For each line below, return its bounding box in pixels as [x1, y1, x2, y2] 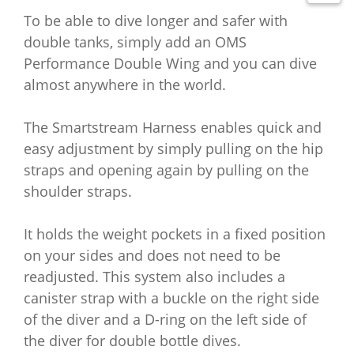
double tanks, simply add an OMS [24, 32, 247, 51]
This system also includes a [103, 267, 285, 286]
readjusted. [24, 267, 103, 286]
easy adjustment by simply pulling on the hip [24, 139, 323, 158]
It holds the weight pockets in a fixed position [24, 224, 326, 243]
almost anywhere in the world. [24, 75, 226, 94]
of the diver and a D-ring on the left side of [24, 310, 307, 329]
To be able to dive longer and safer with [24, 11, 288, 30]
